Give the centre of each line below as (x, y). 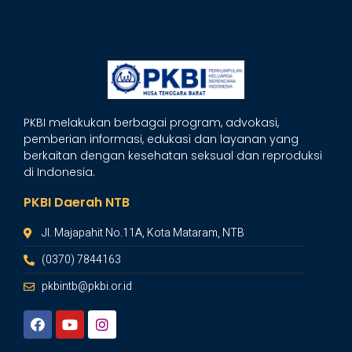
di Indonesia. (59, 172)
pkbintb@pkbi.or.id (86, 287)
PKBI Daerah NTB (77, 203)
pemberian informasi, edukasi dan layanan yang (161, 139)
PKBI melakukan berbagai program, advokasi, (151, 123)
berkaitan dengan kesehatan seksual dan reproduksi (173, 156)
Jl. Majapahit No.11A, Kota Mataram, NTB (143, 233)
